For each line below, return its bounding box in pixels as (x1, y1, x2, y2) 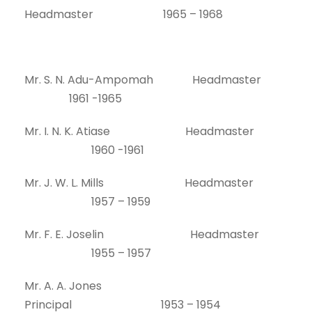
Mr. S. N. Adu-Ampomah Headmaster (24, 72, 286, 88)
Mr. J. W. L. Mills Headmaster (24, 175, 253, 191)
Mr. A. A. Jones (24, 278, 188, 294)
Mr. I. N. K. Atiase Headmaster (24, 123, 254, 139)
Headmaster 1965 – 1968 (24, 6, 223, 22)
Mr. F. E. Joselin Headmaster (24, 226, 259, 242)
